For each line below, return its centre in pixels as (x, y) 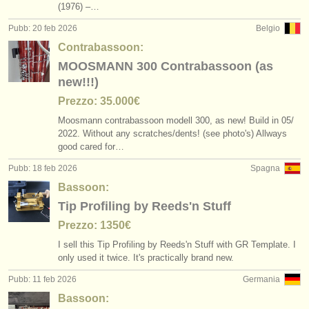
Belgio (268, 28)
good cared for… (91, 147)
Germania (261, 279)
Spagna (265, 168)
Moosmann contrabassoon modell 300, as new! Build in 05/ (176, 120)
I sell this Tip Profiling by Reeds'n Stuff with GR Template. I (177, 245)
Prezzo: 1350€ (94, 225)
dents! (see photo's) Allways (231, 133)
